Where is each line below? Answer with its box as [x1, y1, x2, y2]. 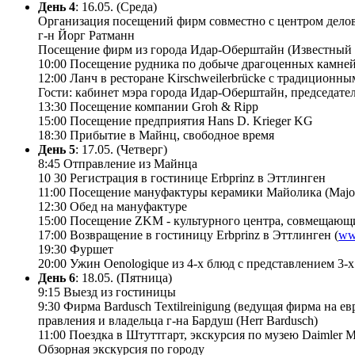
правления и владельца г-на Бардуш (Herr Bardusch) [38, 314, 318, 328]
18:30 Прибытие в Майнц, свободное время [38, 128, 274, 143]
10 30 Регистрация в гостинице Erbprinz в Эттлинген [38, 171, 326, 185]
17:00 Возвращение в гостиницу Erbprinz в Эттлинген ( [38, 228, 338, 242]
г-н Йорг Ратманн [38, 29, 135, 43]
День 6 [38, 271, 75, 285]
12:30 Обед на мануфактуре [38, 200, 187, 214]
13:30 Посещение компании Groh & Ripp [38, 100, 258, 114]
